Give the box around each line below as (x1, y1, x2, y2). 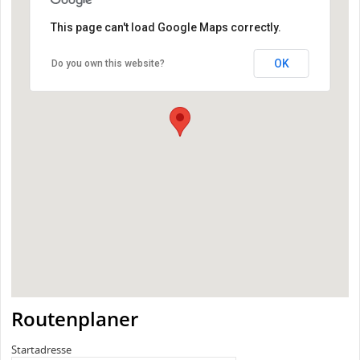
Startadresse (11, 342, 72, 357)
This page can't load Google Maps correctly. (50, 21, 281, 35)
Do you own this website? (51, 58, 165, 70)
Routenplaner (11, 305, 138, 333)
